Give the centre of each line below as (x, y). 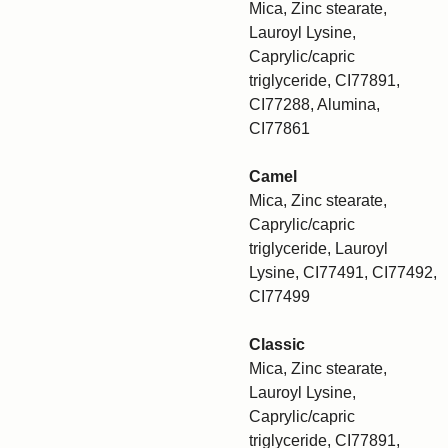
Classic (277, 344)
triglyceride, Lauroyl (318, 248)
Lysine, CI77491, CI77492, (343, 272)
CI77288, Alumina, (314, 104)
